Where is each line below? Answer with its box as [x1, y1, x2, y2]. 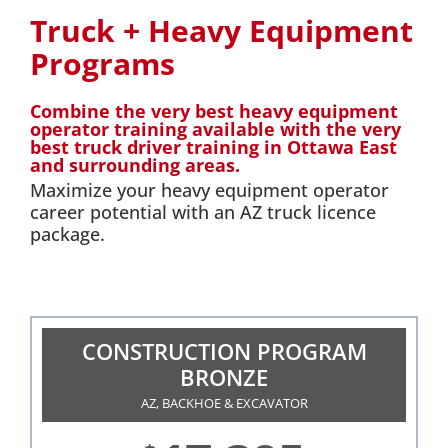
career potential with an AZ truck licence [30, 199, 376, 224]
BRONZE [180, 361, 268, 392]
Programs [30, 43, 175, 85]
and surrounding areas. [30, 153, 240, 178]
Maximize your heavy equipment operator [30, 177, 389, 202]
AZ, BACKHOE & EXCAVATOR [140, 393, 308, 412]
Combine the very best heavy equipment [30, 99, 398, 124]
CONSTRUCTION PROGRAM [81, 335, 367, 366]
